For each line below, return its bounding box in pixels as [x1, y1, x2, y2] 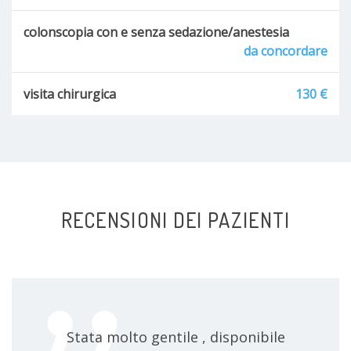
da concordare [244, 42, 327, 60]
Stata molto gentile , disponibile [67, 327, 285, 346]
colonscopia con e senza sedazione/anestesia [24, 23, 289, 41]
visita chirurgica [24, 85, 116, 103]
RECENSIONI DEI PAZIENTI [60, 206, 291, 233]
